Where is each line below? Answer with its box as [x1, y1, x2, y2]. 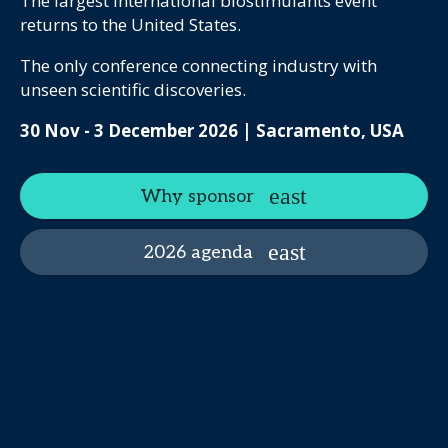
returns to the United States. [20, 13, 241, 36]
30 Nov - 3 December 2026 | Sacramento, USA [20, 119, 404, 142]
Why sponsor [141, 185, 254, 207]
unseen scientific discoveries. [20, 78, 246, 101]
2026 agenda [142, 241, 253, 263]
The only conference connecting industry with [20, 54, 377, 77]
